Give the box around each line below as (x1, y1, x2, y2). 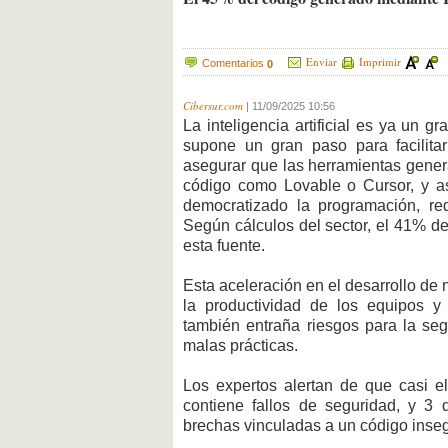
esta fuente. (183, 237, 265, 255)
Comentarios (202, 56, 267, 69)
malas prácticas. (183, 337, 298, 355)
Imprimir (356, 53, 404, 69)
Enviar (303, 53, 340, 69)
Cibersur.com (183, 98, 243, 114)
